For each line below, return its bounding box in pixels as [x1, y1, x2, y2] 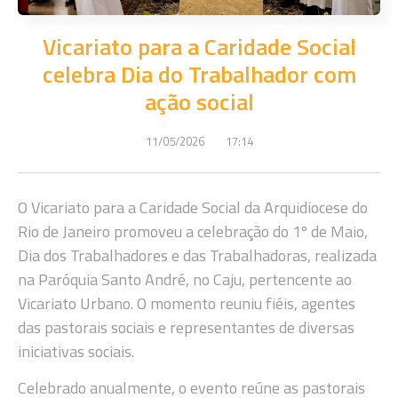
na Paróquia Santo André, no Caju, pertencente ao [18, 267, 352, 291]
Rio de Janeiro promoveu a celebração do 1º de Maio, [18, 219, 368, 243]
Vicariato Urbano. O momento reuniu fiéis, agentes [18, 291, 355, 315]
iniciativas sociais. [18, 338, 134, 363]
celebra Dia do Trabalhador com [42, 56, 356, 92]
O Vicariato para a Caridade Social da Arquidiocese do [18, 195, 368, 219]
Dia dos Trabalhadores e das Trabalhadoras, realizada [18, 243, 377, 267]
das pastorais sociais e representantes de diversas [18, 314, 354, 339]
